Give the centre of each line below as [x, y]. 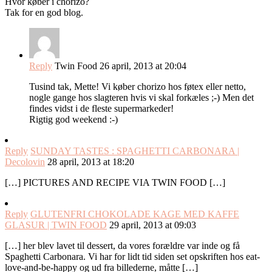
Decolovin [25, 162]
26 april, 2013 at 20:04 [143, 66]
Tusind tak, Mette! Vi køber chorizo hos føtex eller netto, [138, 87]
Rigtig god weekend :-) [73, 120]
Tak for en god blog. [44, 13]
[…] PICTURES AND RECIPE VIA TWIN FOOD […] [115, 183]
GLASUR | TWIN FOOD [56, 225]
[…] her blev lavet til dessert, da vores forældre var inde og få [122, 246]
